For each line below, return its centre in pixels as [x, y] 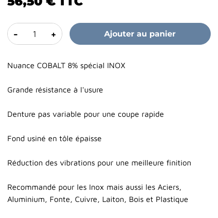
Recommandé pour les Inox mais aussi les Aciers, [94, 187]
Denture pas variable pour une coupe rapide [86, 114]
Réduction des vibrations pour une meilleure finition [99, 163]
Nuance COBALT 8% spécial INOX [66, 65]
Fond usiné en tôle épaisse [54, 138]
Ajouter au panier [140, 34]
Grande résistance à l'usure [55, 90]
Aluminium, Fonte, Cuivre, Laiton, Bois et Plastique [99, 199]
